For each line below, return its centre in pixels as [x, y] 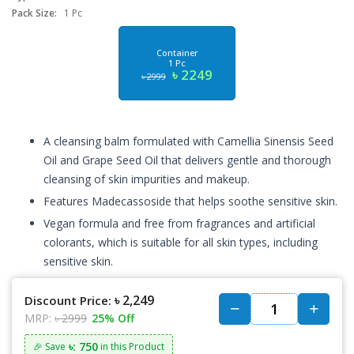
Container [177, 53]
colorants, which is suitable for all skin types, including [181, 243]
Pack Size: [34, 13]
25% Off [113, 318]
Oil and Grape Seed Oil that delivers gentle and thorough [187, 160]
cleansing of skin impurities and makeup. [147, 179]
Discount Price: [68, 301]
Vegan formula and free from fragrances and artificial [179, 224]
